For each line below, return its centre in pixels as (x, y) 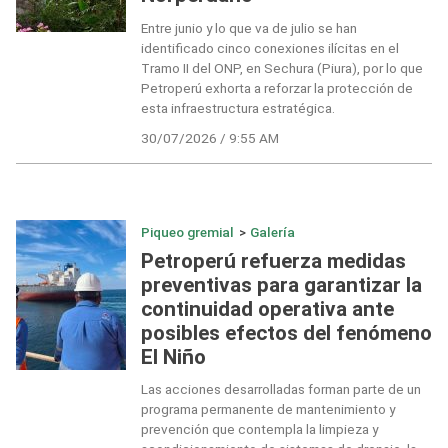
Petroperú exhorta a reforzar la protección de (276, 87)
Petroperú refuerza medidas (273, 261)
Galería (273, 231)
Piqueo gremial (187, 231)
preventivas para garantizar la (281, 285)
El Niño (173, 357)
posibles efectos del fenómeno (286, 333)
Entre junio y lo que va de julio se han (248, 27)
